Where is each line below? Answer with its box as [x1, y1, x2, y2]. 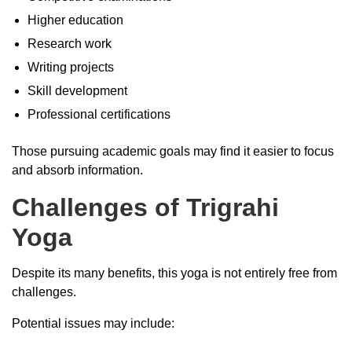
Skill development [27, 83, 127, 97]
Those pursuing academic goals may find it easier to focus [12, 144, 334, 158]
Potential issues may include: [12, 316, 174, 330]
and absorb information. [12, 163, 143, 177]
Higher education [27, 13, 123, 27]
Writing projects [27, 60, 114, 74]
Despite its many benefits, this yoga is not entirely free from [12, 266, 337, 280]
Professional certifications [27, 107, 170, 121]
